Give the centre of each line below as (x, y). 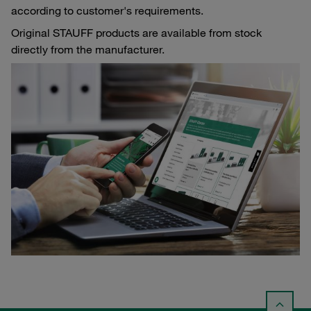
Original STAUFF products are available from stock (136, 32)
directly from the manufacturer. (89, 49)
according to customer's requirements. (109, 10)
